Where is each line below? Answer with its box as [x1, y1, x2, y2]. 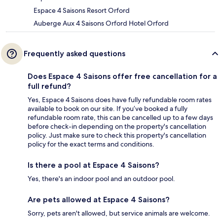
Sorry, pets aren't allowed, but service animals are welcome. [28, 209, 210, 218]
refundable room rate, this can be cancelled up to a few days [28, 113, 213, 122]
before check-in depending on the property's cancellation [28, 122, 206, 131]
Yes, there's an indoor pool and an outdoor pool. [28, 174, 175, 184]
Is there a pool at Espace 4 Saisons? [28, 160, 159, 170]
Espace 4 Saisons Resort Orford [34, 6, 130, 15]
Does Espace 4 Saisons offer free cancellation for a [28, 72, 217, 81]
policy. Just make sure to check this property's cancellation [28, 131, 206, 140]
